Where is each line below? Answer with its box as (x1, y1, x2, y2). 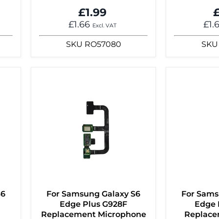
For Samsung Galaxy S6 (46, 189, 140, 199)
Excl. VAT (92, 22, 116, 29)
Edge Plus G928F (60, 199, 127, 209)
